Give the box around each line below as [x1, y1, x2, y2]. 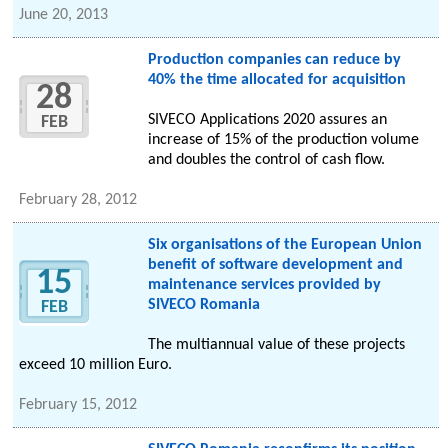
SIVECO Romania [147, 297, 260, 314]
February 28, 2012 [19, 192, 138, 209]
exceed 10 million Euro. [19, 357, 173, 374]
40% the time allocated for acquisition [147, 72, 406, 89]
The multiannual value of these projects [147, 337, 405, 354]
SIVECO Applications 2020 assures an [147, 112, 387, 129]
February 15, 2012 [19, 397, 138, 414]
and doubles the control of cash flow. [147, 152, 385, 169]
